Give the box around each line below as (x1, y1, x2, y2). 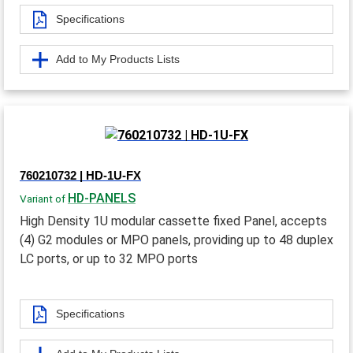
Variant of (20, 192, 68, 206)
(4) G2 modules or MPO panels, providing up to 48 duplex (20, 232, 333, 248)
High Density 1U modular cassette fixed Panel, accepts (20, 214, 327, 229)
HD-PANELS (68, 191, 136, 206)
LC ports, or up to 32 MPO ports (20, 251, 198, 267)
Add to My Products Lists (56, 53, 180, 66)
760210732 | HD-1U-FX (20, 169, 141, 183)
